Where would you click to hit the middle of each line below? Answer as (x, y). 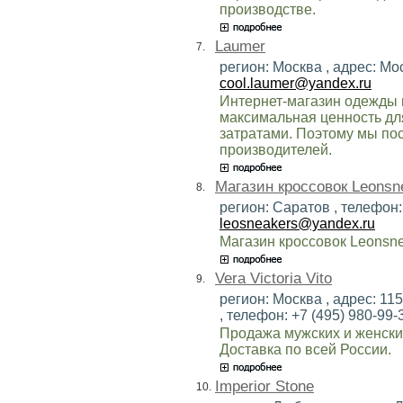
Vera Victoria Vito (273, 278)
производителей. (276, 149)
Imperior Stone (264, 386)
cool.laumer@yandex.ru (296, 83)
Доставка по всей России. (305, 349)
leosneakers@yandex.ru (297, 223)
